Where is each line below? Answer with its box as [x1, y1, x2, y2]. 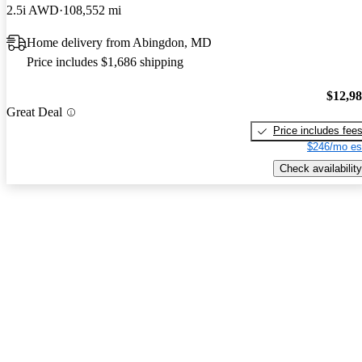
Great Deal [6, 105, 62, 120]
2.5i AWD [6, 2, 59, 17]
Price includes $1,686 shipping [27, 54, 183, 69]
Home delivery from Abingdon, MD [27, 35, 212, 49]
